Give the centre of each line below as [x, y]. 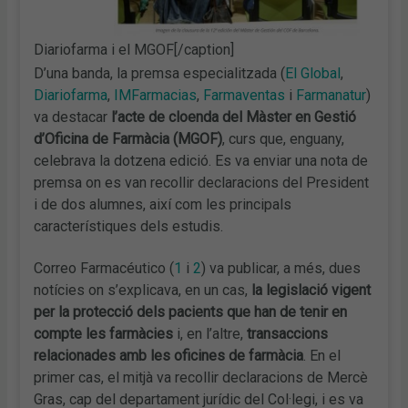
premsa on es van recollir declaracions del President [202, 182]
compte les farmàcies [104, 333]
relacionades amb [91, 355]
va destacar [73, 117]
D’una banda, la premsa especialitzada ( [160, 73]
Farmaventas [245, 95]
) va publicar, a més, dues [281, 268]
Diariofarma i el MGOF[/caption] [134, 49]
